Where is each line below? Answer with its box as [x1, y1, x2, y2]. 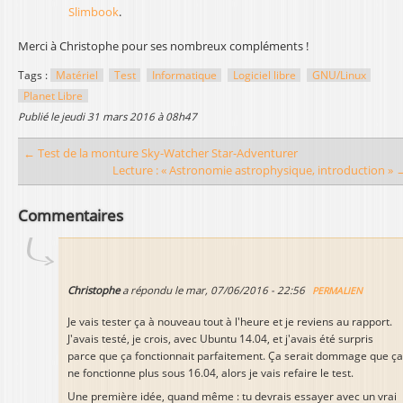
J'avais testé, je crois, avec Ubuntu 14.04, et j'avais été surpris [67, 331, 373, 345]
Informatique [151, 67, 217, 82]
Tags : [18, 67, 50, 82]
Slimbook [67, 4, 119, 21]
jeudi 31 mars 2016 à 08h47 [61, 109, 197, 123]
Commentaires [18, 204, 123, 226]
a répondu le [120, 282, 185, 297]
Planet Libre [22, 88, 83, 103]
